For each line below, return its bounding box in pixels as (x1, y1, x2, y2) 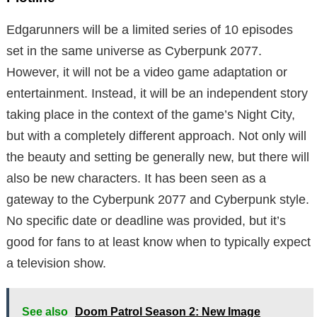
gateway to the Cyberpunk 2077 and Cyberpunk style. (6, 192, 309, 207)
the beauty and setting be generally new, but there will (6, 149, 309, 164)
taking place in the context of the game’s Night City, (6, 107, 295, 122)
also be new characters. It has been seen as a (6, 171, 266, 185)
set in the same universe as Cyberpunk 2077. (6, 43, 262, 58)
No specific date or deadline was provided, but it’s (6, 213, 286, 228)
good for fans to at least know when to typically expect (6, 234, 311, 249)
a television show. (6, 255, 106, 270)
